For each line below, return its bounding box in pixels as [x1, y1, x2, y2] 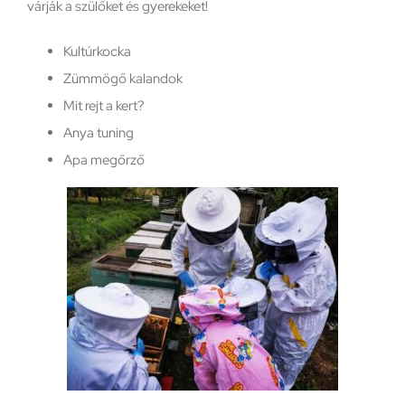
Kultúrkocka [62, 42, 131, 61]
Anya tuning [62, 123, 134, 142]
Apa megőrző [62, 150, 145, 169]
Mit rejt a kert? [62, 96, 145, 115]
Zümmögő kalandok [62, 69, 183, 88]
